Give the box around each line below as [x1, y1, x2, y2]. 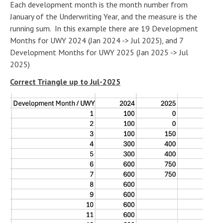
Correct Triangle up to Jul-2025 [10, 76, 120, 87]
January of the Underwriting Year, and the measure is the [10, 11, 197, 21]
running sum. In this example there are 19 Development [10, 23, 198, 33]
